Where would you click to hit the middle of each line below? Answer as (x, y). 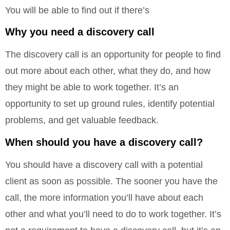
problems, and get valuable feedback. (82, 120)
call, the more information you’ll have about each (104, 197)
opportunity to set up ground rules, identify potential (110, 104)
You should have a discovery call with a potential (104, 165)
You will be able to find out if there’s (77, 11)
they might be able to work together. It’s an (92, 88)
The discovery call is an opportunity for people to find (113, 55)
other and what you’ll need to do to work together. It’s (113, 214)
